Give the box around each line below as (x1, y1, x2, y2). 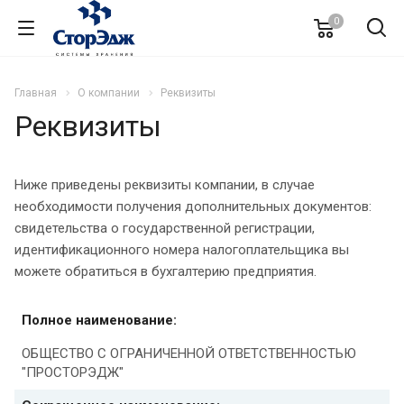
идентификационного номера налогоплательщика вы (14, 241, 349, 258)
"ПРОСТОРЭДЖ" (22, 363, 124, 381)
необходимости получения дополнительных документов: (14, 197, 372, 215)
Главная (14, 87, 57, 99)
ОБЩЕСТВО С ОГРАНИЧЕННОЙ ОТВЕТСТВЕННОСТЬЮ (22, 344, 356, 362)
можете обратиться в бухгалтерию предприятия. (14, 262, 320, 280)
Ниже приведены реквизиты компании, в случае (14, 176, 315, 193)
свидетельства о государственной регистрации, (14, 219, 315, 236)
